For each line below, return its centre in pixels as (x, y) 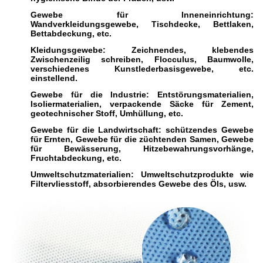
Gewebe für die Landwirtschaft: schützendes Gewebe (142, 130)
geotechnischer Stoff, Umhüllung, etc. (107, 113)
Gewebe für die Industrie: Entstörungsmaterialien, (142, 95)
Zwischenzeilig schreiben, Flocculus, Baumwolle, (142, 59)
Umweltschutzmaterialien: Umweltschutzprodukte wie (142, 174)
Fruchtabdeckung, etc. (76, 158)
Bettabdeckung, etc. (71, 33)
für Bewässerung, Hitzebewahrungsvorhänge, (142, 149)
